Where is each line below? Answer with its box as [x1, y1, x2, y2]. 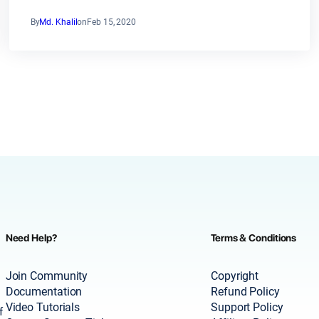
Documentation [5, 285, 83, 299]
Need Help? [5, 231, 57, 244]
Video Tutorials [5, 300, 80, 315]
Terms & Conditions [211, 231, 297, 244]
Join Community [5, 269, 88, 283]
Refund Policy [211, 285, 280, 299]
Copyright [211, 269, 259, 283]
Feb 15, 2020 [87, 17, 137, 28]
